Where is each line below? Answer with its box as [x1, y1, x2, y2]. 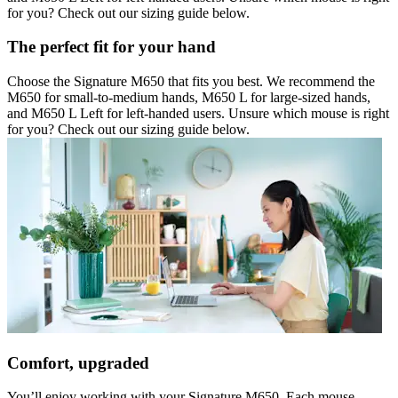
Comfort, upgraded [7, 353, 149, 372]
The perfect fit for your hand [7, 37, 216, 57]
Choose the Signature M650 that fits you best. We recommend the [7, 73, 375, 89]
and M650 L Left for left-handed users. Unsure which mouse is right [7, 105, 389, 121]
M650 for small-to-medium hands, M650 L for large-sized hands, [7, 89, 370, 105]
